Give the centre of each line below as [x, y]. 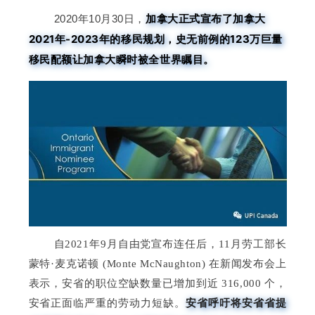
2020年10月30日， [100, 19]
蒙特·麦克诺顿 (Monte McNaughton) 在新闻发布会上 [157, 263]
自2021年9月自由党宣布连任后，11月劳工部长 [170, 244]
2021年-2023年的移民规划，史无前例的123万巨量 [155, 39]
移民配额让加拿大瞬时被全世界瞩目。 [121, 60]
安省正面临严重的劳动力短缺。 [107, 303]
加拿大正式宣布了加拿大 [206, 19]
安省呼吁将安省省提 [236, 302]
